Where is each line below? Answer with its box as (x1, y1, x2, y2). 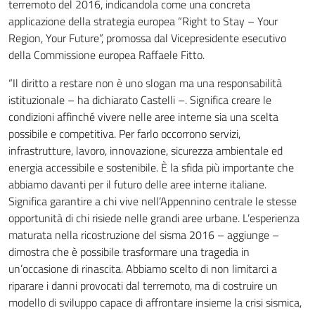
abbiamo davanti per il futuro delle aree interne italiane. (8, 176, 266, 193)
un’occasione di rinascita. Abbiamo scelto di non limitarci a (8, 260, 277, 277)
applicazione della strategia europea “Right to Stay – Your (8, 13, 278, 30)
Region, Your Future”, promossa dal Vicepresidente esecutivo (8, 30, 286, 46)
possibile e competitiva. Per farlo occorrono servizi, (8, 125, 240, 142)
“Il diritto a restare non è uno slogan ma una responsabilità (8, 75, 282, 91)
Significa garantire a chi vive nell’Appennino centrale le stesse (8, 193, 297, 210)
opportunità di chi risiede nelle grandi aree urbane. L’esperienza (8, 210, 300, 226)
